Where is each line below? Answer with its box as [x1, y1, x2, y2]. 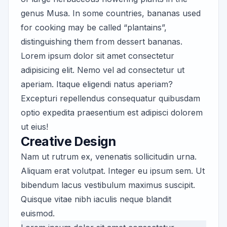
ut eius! [21, 122, 48, 132]
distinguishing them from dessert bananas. [21, 36, 182, 47]
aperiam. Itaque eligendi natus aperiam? [21, 79, 173, 90]
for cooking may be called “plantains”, [21, 22, 167, 33]
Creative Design [21, 134, 116, 149]
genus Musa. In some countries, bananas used [21, 8, 201, 19]
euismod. [21, 208, 55, 219]
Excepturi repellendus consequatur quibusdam [21, 93, 200, 104]
